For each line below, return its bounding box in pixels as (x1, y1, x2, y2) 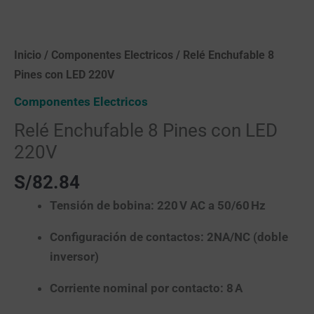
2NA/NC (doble (204, 229, 288, 244)
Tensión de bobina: (50, 198, 154, 212)
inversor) (50, 249, 99, 264)
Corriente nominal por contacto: (50, 280, 224, 295)
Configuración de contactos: (50, 229, 204, 244)
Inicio (14, 48, 41, 62)
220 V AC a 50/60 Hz (154, 198, 266, 212)
